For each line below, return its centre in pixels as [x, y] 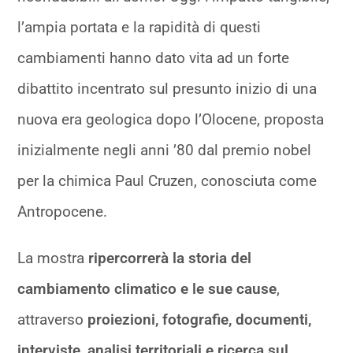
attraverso [53, 319]
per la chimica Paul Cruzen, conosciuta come [167, 180]
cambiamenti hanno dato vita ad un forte [154, 58]
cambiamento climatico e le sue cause [147, 288]
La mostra [53, 258]
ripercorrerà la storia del [170, 258]
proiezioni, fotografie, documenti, [200, 319]
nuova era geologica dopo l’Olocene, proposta [171, 119]
